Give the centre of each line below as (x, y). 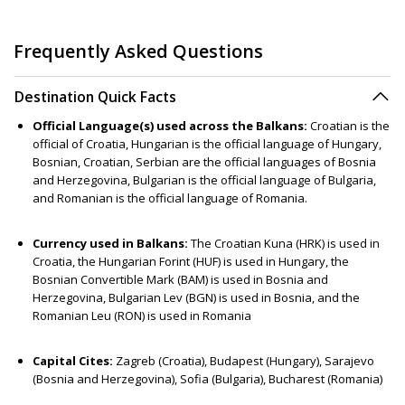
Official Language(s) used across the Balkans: (170, 125)
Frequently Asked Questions (138, 51)
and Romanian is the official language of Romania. (170, 198)
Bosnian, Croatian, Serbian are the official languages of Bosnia (204, 161)
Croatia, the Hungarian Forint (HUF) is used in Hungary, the (191, 261)
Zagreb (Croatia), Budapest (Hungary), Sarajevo (244, 360)
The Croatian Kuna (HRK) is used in (284, 243)
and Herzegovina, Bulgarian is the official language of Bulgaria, (204, 179)
